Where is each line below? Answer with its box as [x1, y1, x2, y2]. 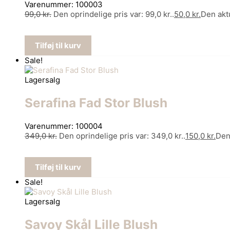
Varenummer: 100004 [25, 121, 103, 131]
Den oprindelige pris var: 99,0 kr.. [53, 9, 174, 20]
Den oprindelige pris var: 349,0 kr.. [59, 130, 185, 141]
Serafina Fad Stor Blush [25, 95, 167, 111]
